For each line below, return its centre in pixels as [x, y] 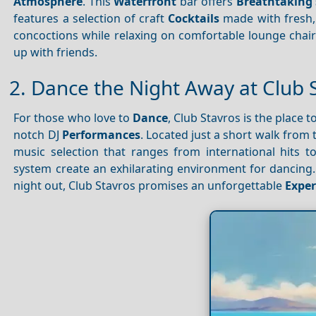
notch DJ [38, 135]
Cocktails [194, 18]
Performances [101, 135]
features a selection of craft [91, 18]
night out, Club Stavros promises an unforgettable [150, 186]
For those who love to [73, 118]
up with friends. [56, 52]
